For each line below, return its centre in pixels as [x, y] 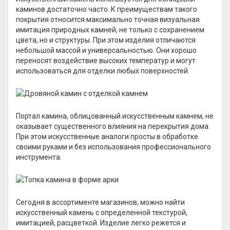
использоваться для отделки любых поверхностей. [103, 71]
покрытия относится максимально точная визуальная [108, 20]
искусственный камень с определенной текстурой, [102, 213]
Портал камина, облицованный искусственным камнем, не [115, 116]
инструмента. [39, 157]
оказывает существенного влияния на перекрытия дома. [113, 126]
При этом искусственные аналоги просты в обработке [107, 137]
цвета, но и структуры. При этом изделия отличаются [106, 40]
